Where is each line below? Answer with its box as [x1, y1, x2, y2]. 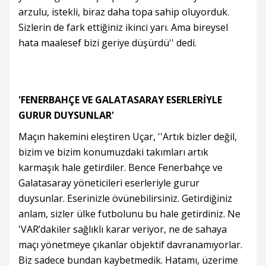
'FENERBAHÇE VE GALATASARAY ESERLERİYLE [18, 93, 222, 106]
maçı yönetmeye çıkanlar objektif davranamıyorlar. [18, 238, 242, 251]
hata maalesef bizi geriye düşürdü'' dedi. [18, 36, 197, 49]
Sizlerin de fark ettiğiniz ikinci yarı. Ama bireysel [18, 21, 228, 34]
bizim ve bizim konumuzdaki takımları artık [18, 145, 208, 159]
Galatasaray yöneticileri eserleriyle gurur [18, 176, 199, 189]
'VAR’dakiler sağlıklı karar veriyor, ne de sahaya [18, 223, 227, 236]
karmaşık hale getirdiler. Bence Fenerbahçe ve [18, 161, 223, 174]
